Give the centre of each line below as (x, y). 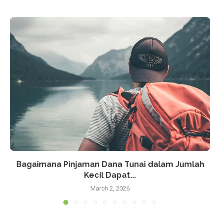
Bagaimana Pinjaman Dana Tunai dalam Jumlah (110, 164)
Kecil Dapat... (110, 175)
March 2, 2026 (110, 188)
